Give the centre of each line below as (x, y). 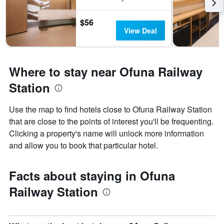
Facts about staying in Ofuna (92, 176)
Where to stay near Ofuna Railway (106, 72)
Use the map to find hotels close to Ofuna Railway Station (110, 109)
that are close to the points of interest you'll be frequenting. (111, 121)
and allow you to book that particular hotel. (83, 145)
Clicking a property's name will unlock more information (106, 133)
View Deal (140, 31)
